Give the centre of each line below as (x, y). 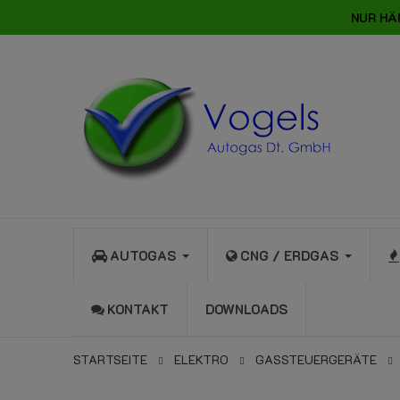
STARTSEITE (110, 359)
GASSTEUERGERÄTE (316, 359)
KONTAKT (138, 309)
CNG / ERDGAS (289, 255)
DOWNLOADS (246, 309)
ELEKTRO (201, 359)
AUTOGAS (143, 255)
